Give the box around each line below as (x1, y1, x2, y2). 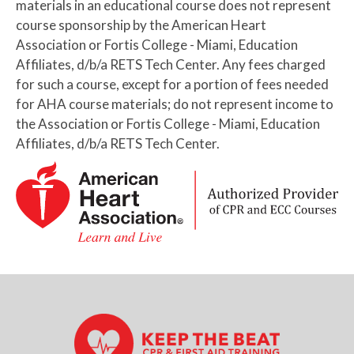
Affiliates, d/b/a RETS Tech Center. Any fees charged (16, 56, 326, 73)
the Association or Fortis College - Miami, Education (16, 115, 320, 133)
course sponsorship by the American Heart (16, 17, 266, 34)
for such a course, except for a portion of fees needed (16, 76, 329, 93)
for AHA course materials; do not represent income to (16, 96, 333, 113)
